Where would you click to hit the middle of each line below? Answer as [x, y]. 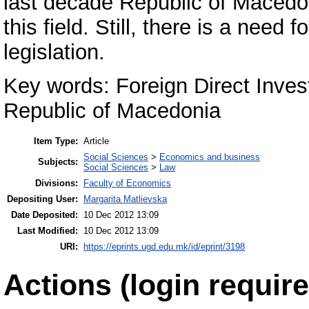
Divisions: [57, 183]
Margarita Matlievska [125, 199]
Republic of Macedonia [112, 111]
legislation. [54, 52]
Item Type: [56, 141]
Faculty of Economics [127, 183]
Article [96, 141]
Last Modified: [48, 231]
